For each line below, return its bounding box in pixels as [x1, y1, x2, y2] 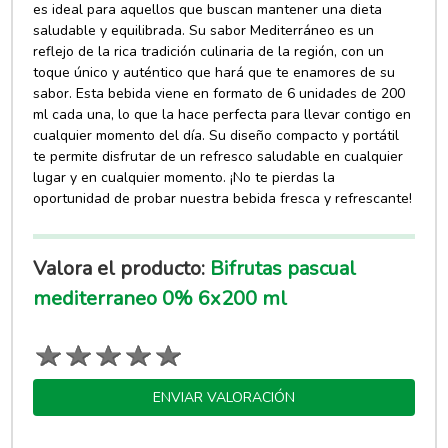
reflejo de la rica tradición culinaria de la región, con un [33, 42, 385, 61]
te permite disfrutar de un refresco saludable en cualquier [33, 147, 404, 166]
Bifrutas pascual [205, 255, 357, 282]
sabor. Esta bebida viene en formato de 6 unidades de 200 [33, 84, 406, 103]
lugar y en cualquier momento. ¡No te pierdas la [33, 168, 336, 187]
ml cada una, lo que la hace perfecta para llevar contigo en [33, 105, 412, 124]
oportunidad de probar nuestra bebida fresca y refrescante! [33, 189, 413, 208]
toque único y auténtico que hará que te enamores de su [33, 63, 396, 82]
